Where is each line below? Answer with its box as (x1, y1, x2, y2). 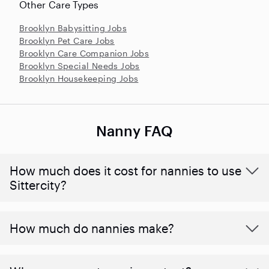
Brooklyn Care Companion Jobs (19, 47, 150, 58)
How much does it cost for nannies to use (10, 163, 241, 178)
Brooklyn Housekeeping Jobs (19, 73, 139, 83)
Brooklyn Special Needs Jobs (19, 60, 140, 71)
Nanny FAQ (95, 121, 174, 139)
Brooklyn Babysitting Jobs (19, 22, 127, 33)
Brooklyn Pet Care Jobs (19, 35, 115, 46)
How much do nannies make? (10, 220, 174, 235)
